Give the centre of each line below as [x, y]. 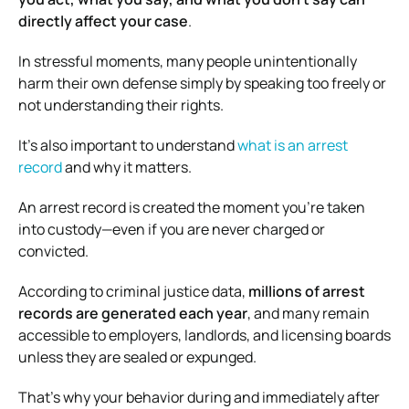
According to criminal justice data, [133, 291]
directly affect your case [103, 21]
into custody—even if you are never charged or [172, 229]
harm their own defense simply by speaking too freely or [202, 83]
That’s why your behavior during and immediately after [199, 397]
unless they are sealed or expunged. [137, 357]
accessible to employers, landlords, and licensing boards [204, 335]
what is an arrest [293, 145]
